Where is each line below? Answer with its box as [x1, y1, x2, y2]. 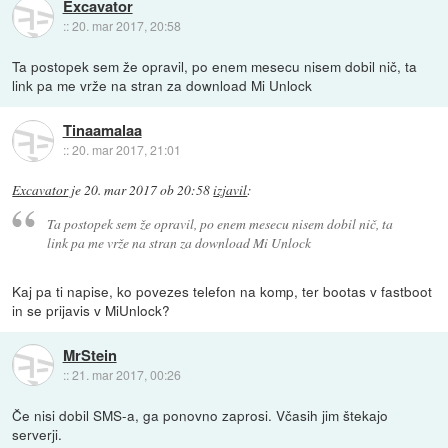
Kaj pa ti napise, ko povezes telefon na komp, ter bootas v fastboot [12, 280, 433, 301]
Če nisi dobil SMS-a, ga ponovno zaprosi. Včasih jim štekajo [12, 404, 389, 425]
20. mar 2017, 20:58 [71, 17, 181, 35]
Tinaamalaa [62, 119, 142, 142]
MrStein [62, 343, 117, 366]
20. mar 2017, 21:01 [71, 141, 181, 159]
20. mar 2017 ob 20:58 [84, 181, 211, 200]
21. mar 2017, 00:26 [71, 365, 181, 383]
